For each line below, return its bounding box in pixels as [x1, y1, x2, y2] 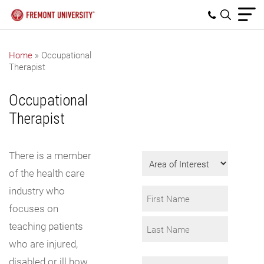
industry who [9, 184, 65, 197]
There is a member [9, 148, 91, 162]
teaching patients [9, 219, 83, 233]
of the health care [9, 166, 85, 180]
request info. [157, 126, 213, 139]
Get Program [144, 62, 226, 81]
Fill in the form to [147, 108, 222, 121]
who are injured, [9, 237, 78, 250]
